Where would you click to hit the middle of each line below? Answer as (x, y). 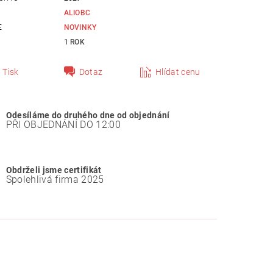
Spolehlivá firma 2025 (55, 179)
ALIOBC (77, 13)
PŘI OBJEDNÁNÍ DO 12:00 (63, 124)
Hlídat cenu (178, 72)
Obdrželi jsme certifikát (54, 170)
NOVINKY (80, 28)
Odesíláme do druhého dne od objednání (88, 115)
